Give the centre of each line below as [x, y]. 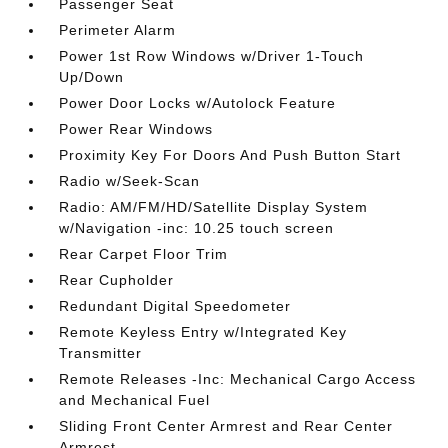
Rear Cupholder [117, 280]
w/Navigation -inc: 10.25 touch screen [197, 228]
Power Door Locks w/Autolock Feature [198, 103]
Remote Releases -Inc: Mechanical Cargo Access [238, 379]
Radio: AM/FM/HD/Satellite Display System [214, 207]
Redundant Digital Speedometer [175, 306]
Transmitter [101, 353]
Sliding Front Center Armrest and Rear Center [226, 426]
